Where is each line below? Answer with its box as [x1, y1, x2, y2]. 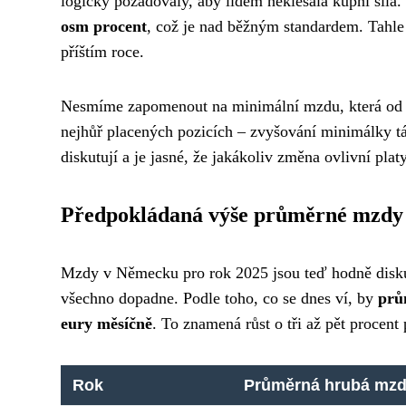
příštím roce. [61, 42, 144, 61]
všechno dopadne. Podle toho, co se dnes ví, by [61, 288, 378, 307]
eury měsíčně [61, 314, 152, 333]
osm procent [61, 16, 147, 35]
